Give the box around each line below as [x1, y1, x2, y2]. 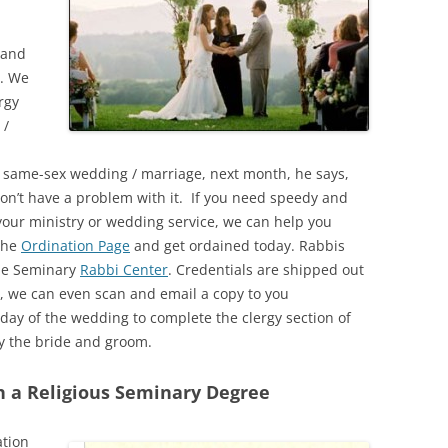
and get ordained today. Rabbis [130, 236, 345, 255]
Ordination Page [21, 236, 130, 255]
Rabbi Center [80, 260, 168, 279]
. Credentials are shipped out [168, 260, 364, 279]
